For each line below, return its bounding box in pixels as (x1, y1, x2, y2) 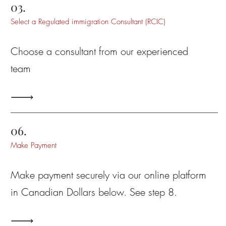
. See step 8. (123, 185, 177, 199)
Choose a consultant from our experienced (10, 44, 188, 58)
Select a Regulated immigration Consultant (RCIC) (10, 17, 165, 27)
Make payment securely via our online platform (10, 168, 206, 182)
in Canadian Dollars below (10, 185, 124, 199)
